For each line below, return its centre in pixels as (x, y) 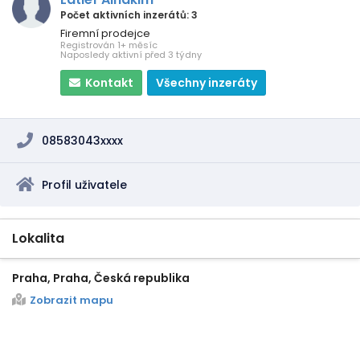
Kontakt (109, 82)
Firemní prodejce (105, 33)
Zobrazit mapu (72, 300)
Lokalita (38, 238)
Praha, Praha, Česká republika (101, 278)
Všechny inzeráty (207, 82)
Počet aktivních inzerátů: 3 (129, 14)
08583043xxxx (82, 140)
